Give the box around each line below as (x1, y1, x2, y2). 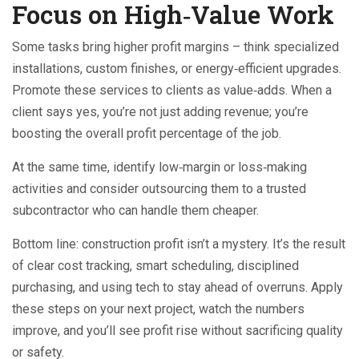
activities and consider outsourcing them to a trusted (12, 181, 306, 196)
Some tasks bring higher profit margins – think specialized (12, 39, 339, 54)
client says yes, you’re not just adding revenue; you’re (12, 104, 309, 119)
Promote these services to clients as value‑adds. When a (12, 83, 332, 98)
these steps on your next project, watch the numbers (12, 301, 305, 317)
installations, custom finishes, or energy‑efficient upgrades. (12, 61, 341, 76)
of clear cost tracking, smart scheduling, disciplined (12, 258, 299, 273)
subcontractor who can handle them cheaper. (12, 203, 259, 218)
